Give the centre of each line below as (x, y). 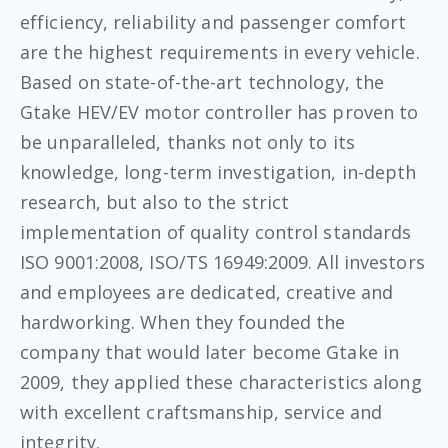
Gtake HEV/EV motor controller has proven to (219, 111)
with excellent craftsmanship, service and (201, 411)
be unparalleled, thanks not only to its (187, 141)
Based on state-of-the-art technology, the (202, 81)
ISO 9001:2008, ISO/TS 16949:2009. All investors (222, 261)
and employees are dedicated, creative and (207, 291)
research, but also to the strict (155, 201)
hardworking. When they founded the (183, 321)
